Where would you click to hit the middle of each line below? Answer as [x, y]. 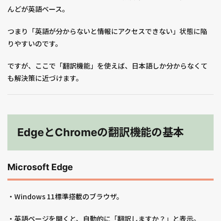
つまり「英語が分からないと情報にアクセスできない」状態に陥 [107, 31]
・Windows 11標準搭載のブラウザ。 [65, 197]
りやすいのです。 [35, 44]
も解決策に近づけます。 [45, 78]
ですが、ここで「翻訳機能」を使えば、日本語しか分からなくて [108, 66]
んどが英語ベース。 [38, 9]
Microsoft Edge [40, 167]
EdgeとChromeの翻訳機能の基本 [101, 132]
